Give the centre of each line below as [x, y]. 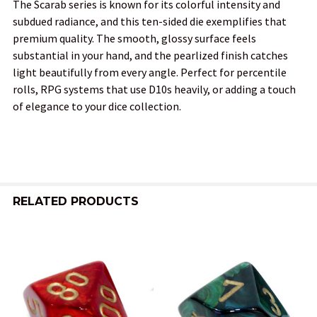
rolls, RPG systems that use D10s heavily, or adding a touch [154, 89]
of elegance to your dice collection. [97, 106]
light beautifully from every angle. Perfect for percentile [150, 72]
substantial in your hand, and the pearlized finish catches [150, 55]
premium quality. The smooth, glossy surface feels [134, 38]
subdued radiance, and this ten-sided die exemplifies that [150, 21]
